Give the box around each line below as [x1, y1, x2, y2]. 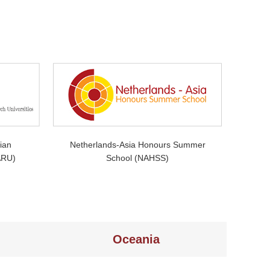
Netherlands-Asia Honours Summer [69, 140, 206, 149]
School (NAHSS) [106, 153, 169, 163]
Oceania [113, 233, 160, 246]
